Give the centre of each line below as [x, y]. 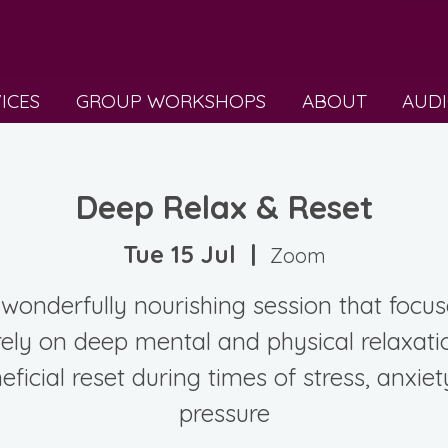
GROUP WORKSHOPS [171, 101]
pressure [224, 412]
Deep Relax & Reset [224, 207]
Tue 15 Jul [179, 253]
